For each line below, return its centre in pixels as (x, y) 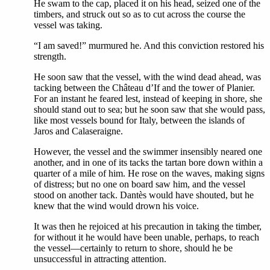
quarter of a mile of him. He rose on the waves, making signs (149, 173)
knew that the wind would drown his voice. (116, 206)
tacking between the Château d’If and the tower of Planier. (144, 88)
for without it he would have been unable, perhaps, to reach (146, 237)
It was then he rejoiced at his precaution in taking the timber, (148, 226)
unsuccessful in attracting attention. (100, 259)
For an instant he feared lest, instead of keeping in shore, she (148, 99)
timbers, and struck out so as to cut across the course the (140, 14)
